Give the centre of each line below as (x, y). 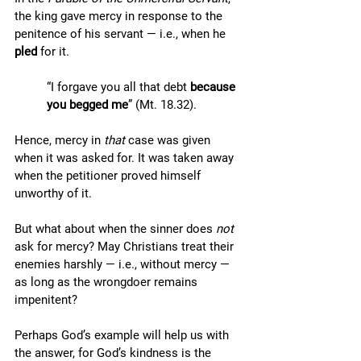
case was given (169, 140)
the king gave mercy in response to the (120, 16)
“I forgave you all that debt (118, 87)
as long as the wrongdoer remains (108, 282)
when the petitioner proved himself (109, 176)
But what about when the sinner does (115, 229)
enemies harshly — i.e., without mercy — (124, 264)
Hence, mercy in (59, 140)
